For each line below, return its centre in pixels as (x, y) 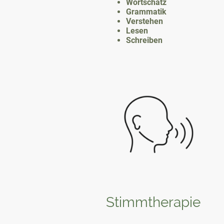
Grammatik (146, 11)
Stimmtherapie (153, 202)
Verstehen (144, 21)
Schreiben (144, 40)
